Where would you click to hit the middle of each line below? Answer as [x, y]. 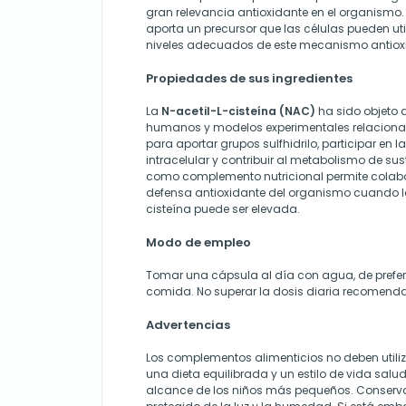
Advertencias [188, 324]
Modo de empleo [198, 242]
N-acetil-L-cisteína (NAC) [238, 111]
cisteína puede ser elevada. [223, 208]
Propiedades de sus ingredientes [249, 78]
